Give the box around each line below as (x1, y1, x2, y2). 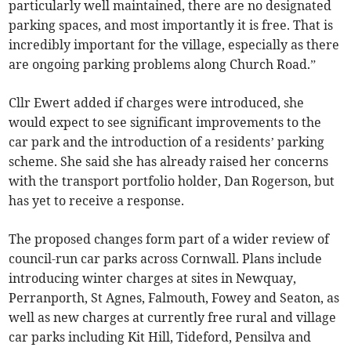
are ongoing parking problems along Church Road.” (9, 56, 317, 73)
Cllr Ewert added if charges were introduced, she (9, 95, 305, 111)
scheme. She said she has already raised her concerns (9, 154, 329, 170)
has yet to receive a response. (9, 193, 185, 209)
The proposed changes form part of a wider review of (9, 231, 330, 248)
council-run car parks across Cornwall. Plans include (9, 251, 323, 267)
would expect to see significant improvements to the (9, 114, 322, 131)
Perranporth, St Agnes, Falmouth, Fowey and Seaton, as (9, 290, 340, 306)
